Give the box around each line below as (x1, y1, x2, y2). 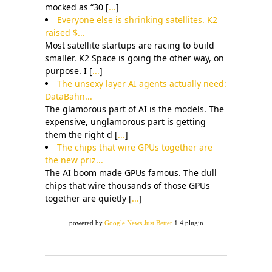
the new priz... (45, 154, 103, 166)
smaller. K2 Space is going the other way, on (45, 52, 224, 64)
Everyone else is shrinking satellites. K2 (57, 14, 217, 26)
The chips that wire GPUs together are (57, 141, 212, 154)
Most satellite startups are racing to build (45, 39, 214, 52)
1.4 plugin (172, 219, 203, 227)
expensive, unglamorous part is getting (45, 116, 206, 128)
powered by (69, 219, 104, 227)
